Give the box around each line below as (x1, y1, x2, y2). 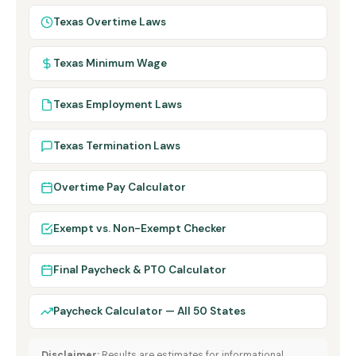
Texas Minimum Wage (53, 56, 167, 70)
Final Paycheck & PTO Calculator (53, 262, 226, 277)
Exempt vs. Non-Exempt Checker (53, 221, 226, 235)
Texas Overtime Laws (53, 14, 166, 29)
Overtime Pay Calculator (53, 180, 186, 194)
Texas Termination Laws (53, 138, 180, 153)
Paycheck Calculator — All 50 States (53, 304, 246, 318)
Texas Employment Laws (53, 97, 182, 111)
